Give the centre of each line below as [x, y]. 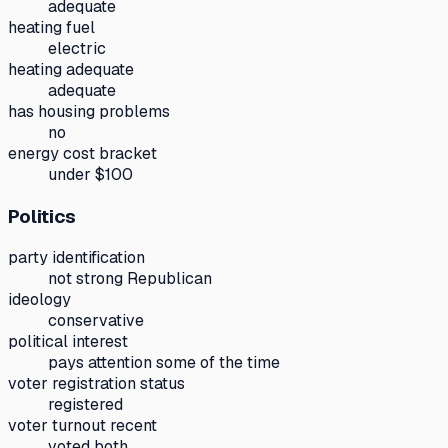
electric [77, 48]
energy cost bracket [82, 153]
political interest [68, 342]
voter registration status [96, 384]
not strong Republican [130, 279]
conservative [96, 321]
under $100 [90, 174]
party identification [76, 258]
